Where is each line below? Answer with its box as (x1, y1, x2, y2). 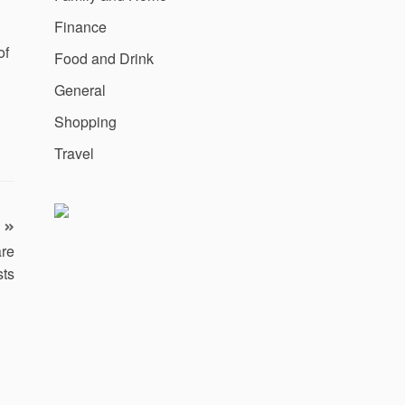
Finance (54, 15, 107, 37)
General (54, 79, 106, 100)
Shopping (54, 110, 117, 132)
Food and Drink (54, 47, 154, 69)
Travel (54, 142, 94, 164)
